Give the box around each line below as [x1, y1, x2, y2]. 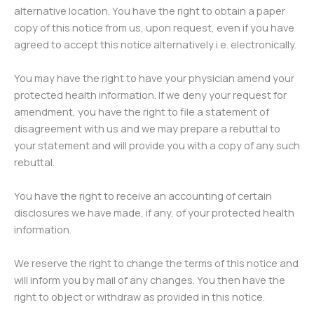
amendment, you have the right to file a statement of [14, 104, 269, 118]
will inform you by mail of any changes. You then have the [14, 273, 285, 287]
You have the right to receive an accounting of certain [14, 189, 272, 203]
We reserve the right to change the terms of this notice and [14, 256, 299, 270]
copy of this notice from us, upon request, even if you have [14, 20, 294, 34]
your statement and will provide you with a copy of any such [14, 138, 300, 152]
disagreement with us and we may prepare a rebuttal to [14, 121, 280, 135]
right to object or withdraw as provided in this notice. [14, 289, 265, 303]
